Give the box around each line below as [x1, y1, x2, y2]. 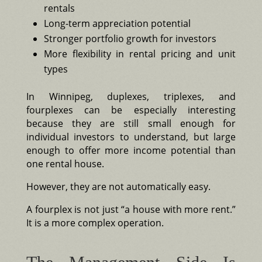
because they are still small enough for [26, 116, 236, 130]
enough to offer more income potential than [26, 143, 236, 157]
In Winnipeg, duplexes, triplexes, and [26, 89, 236, 103]
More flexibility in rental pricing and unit [43, 47, 236, 60]
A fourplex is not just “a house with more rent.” [26, 202, 236, 216]
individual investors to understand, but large [26, 130, 236, 143]
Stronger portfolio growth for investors [43, 32, 216, 45]
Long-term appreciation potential [43, 16, 191, 30]
